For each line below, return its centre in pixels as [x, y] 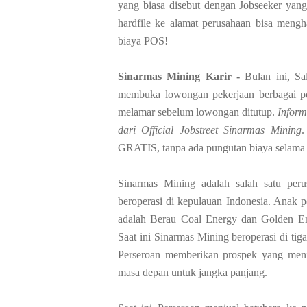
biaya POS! [143, 40]
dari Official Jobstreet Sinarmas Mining [210, 130]
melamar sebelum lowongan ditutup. [198, 112]
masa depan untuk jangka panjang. [193, 272]
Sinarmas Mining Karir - [182, 76]
